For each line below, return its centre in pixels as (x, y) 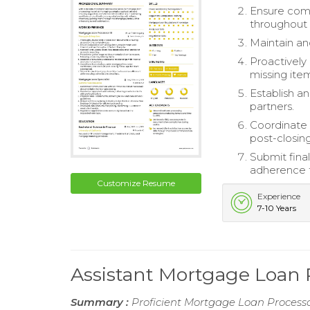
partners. (272, 106)
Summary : (101, 302)
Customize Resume (136, 183)
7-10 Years (277, 208)
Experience (279, 196)
